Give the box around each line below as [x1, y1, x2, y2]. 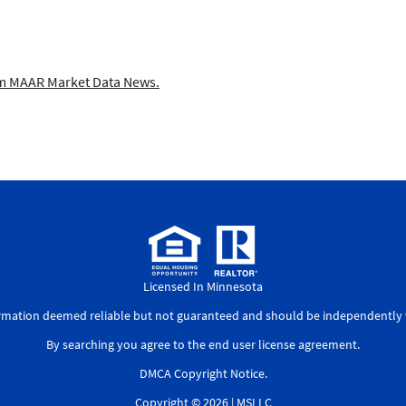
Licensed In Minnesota [143, 278, 263, 295]
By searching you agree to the [46, 336, 208, 353]
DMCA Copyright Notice [139, 365, 265, 382]
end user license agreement [208, 336, 357, 353]
